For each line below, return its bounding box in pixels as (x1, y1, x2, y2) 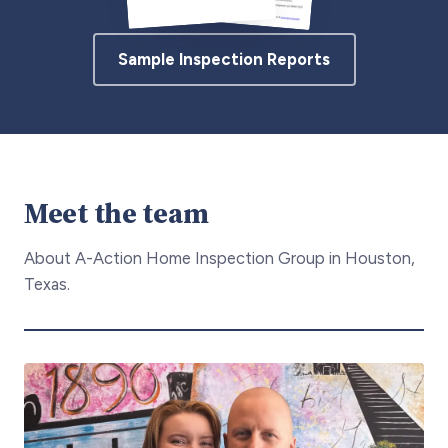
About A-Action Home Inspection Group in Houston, (24, 247, 415, 268)
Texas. (24, 273, 70, 294)
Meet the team (24, 192, 209, 233)
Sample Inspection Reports (118, 49, 330, 70)
